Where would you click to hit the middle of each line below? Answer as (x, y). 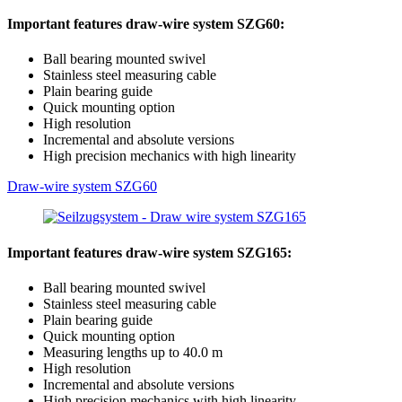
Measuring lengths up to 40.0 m (133, 352)
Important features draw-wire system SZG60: (146, 24)
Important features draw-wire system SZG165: (149, 252)
